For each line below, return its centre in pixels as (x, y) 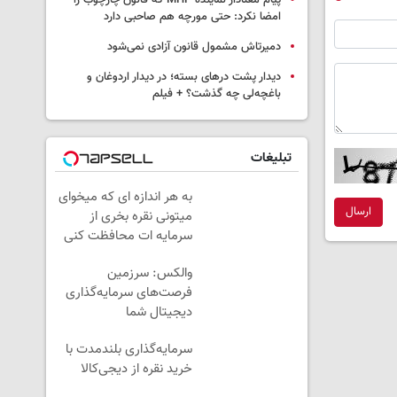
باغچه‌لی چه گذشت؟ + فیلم (217, 94)
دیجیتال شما (159, 313)
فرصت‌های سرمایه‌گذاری (129, 293)
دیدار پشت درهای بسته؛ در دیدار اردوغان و (184, 78)
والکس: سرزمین (150, 274)
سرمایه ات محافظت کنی (128, 237)
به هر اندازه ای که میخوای (125, 198)
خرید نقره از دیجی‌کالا (136, 370)
